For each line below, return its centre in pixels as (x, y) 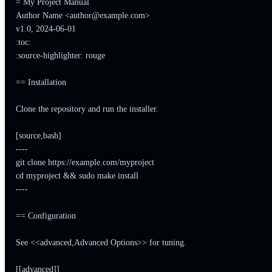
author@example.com (107, 15)
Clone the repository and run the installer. (87, 109)
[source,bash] (38, 135)
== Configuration (46, 216)
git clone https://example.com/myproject (85, 162)
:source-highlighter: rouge (60, 55)
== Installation (41, 82)
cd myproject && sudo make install (77, 175)
